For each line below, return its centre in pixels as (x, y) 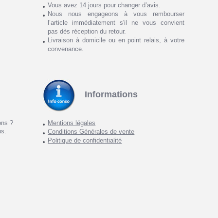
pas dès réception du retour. (87, 32)
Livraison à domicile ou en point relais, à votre (116, 40)
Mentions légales (72, 123)
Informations (111, 95)
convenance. (66, 49)
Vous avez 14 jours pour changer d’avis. (104, 5)
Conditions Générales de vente (91, 132)
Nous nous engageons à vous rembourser (116, 14)
